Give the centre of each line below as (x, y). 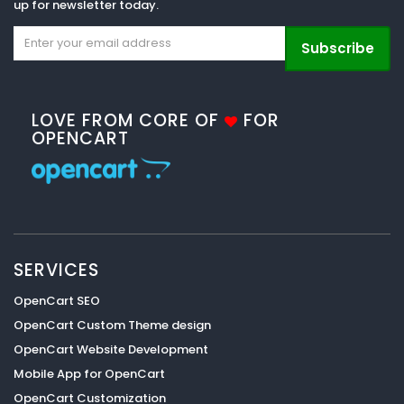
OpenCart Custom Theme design (112, 325)
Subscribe (338, 48)
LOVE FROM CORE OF (128, 120)
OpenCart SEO (57, 300)
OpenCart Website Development (111, 349)
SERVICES (56, 270)
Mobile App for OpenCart (89, 373)
